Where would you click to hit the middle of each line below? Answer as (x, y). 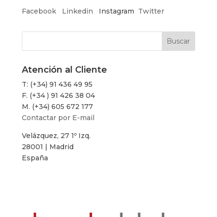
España (35, 158)
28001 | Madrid (47, 147)
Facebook (40, 11)
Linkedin (77, 11)
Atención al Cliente (64, 70)
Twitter (151, 11)
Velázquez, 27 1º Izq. (56, 136)
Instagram (115, 11)
